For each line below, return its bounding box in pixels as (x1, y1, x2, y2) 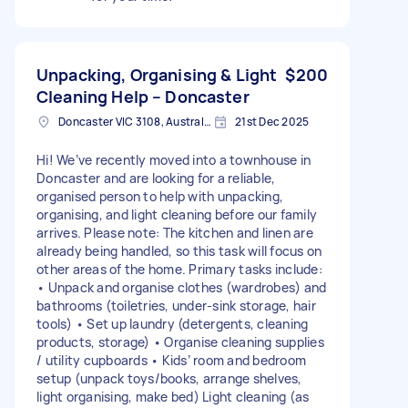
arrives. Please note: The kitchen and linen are (36, 223, 313, 241)
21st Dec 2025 (235, 113, 310, 129)
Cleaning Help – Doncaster (36, 85, 250, 107)
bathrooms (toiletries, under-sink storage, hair (36, 296, 316, 314)
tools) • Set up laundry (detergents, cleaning (36, 314, 309, 332)
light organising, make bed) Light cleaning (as (36, 387, 310, 405)
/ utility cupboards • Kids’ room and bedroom (36, 351, 306, 369)
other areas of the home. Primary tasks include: (36, 260, 322, 278)
